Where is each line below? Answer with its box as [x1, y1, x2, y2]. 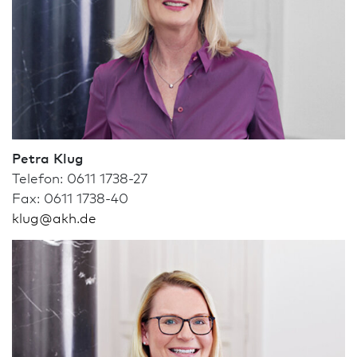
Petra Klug [12, 148, 83, 167]
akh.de [53, 208, 96, 227]
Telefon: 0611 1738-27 [12, 168, 147, 187]
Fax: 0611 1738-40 [12, 188, 128, 207]
